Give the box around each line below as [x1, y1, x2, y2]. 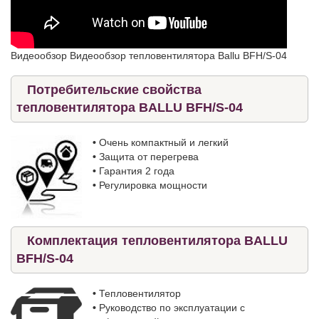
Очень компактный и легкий [99, 137, 229, 149]
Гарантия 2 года [99, 165, 174, 177]
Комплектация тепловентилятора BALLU [27, 233, 288, 248]
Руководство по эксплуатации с [99, 301, 245, 313]
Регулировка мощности [99, 179, 207, 192]
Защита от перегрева [99, 151, 199, 163]
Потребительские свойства [27, 83, 202, 98]
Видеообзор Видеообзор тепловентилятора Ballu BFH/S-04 [11, 50, 287, 62]
